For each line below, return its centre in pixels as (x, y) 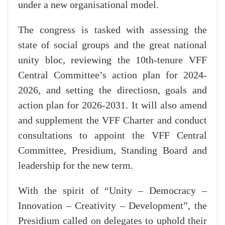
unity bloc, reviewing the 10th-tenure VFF (113, 61)
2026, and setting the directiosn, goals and (113, 91)
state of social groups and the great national (113, 45)
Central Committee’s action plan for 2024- (113, 76)
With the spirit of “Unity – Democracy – (113, 191)
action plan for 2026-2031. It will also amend (113, 106)
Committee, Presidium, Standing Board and (113, 151)
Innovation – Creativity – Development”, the (113, 206)
